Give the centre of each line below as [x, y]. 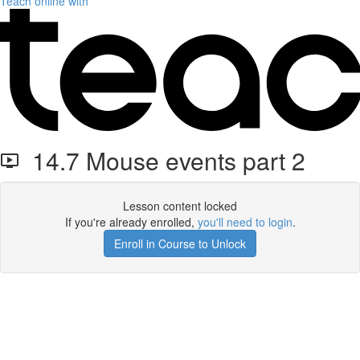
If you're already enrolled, [131, 222]
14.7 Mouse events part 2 [162, 160]
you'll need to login [245, 222]
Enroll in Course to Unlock [180, 243]
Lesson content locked [180, 206]
